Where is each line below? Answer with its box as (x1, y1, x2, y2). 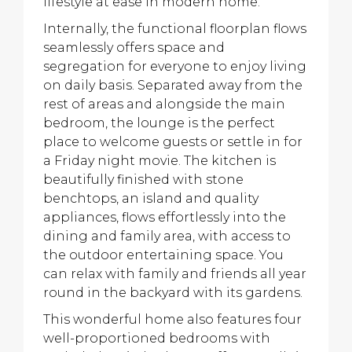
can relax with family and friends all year (43, 266, 306, 281)
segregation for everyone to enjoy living (43, 59, 306, 74)
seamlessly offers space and (43, 40, 225, 55)
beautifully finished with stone (43, 172, 244, 187)
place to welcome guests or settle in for (43, 134, 302, 149)
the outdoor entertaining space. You (43, 247, 284, 262)
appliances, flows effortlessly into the (43, 210, 286, 225)
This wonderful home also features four (43, 312, 302, 327)
